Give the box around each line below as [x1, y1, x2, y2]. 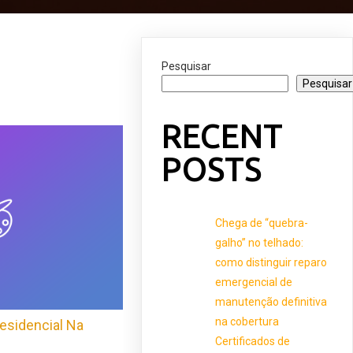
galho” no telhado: [215, 236, 304, 249]
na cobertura [215, 314, 280, 328]
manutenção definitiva [215, 295, 328, 308]
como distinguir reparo [215, 255, 328, 269]
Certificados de [215, 334, 291, 347]
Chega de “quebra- [215, 216, 309, 229]
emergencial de [215, 275, 293, 288]
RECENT [162, 117, 284, 154]
